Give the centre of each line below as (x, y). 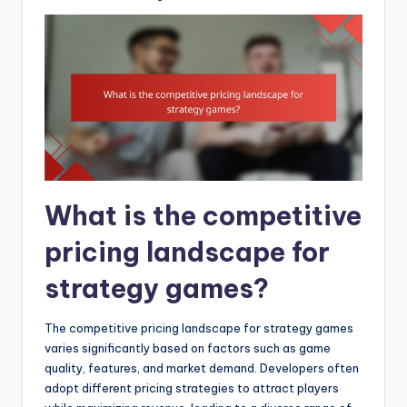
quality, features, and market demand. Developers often (202, 368)
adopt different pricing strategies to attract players (192, 388)
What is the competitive (203, 216)
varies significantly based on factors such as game (188, 348)
